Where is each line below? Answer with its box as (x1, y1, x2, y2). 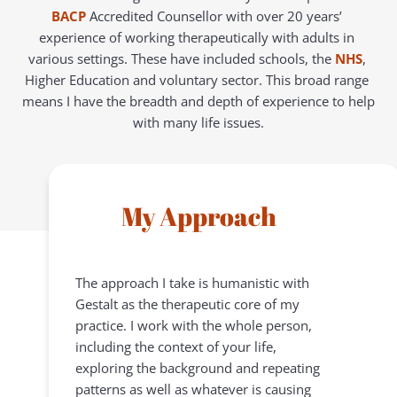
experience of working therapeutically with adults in (39, 27, 354, 46)
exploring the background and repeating (75, 358, 320, 377)
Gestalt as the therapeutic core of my (75, 294, 300, 313)
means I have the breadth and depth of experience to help (22, 91, 375, 110)
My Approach (121, 198, 276, 233)
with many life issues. (133, 113, 264, 131)
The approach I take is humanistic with (75, 273, 309, 292)
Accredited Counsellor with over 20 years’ (90, 6, 342, 25)
